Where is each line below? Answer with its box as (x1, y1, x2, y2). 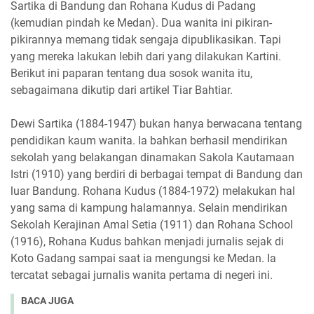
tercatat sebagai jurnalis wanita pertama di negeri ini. (11, 268, 273, 282)
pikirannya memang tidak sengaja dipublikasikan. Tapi (11, 33, 281, 46)
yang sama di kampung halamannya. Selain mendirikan (11, 201, 287, 214)
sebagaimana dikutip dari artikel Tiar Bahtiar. (11, 83, 233, 97)
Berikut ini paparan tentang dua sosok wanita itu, (11, 67, 252, 80)
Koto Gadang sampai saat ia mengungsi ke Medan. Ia (11, 252, 276, 265)
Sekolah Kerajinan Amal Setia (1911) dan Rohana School (11, 218, 293, 231)
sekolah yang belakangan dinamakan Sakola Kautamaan (11, 151, 294, 164)
